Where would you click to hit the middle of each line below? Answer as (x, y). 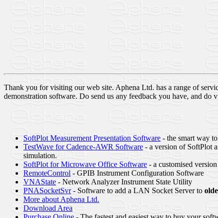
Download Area (48, 208)
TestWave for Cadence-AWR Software (83, 146)
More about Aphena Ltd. (61, 199)
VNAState (40, 182)
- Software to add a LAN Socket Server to (138, 190)
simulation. (40, 155)
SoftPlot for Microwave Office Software (85, 164)
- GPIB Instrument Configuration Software (137, 173)
